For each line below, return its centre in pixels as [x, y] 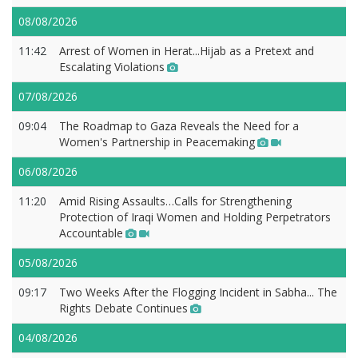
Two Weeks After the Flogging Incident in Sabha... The [198, 292]
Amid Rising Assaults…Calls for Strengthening [175, 201]
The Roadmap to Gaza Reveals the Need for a [179, 125]
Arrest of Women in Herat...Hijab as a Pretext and [187, 50]
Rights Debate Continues [123, 308]
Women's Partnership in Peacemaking [157, 141]
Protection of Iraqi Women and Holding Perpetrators [195, 217]
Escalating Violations [112, 66]
